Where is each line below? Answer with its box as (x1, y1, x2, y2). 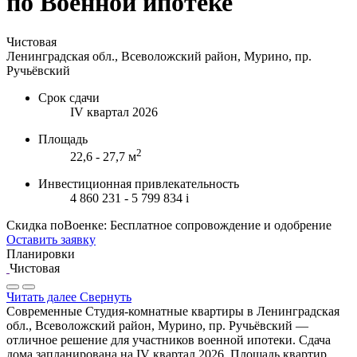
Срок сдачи (38, 90, 100, 104)
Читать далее (6, 290, 76, 304)
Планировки (6, 247, 75, 261)
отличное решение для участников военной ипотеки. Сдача (6, 333, 331, 347)
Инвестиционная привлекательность (38, 177, 239, 191)
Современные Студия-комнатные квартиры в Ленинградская (6, 304, 339, 319)
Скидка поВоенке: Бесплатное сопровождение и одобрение (6, 218, 331, 233)
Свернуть (80, 290, 131, 304)
